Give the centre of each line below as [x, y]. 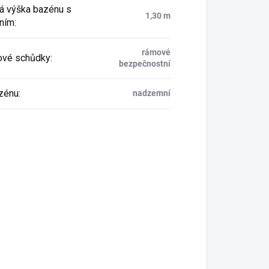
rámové [156, 52]
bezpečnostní [144, 63]
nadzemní [151, 93]
